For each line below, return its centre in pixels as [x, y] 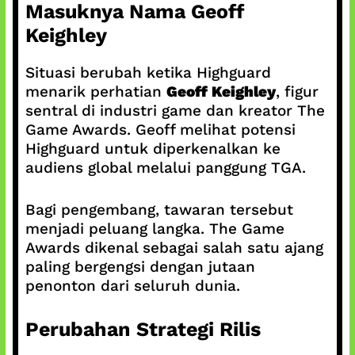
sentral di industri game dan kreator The [175, 111]
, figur [297, 92]
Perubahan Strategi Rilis [143, 329]
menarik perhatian [95, 92]
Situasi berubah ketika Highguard [148, 73]
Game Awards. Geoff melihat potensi [160, 130]
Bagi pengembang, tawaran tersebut [159, 209]
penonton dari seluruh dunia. [132, 285]
